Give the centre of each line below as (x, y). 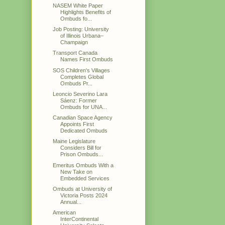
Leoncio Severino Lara (80, 94)
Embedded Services (85, 178)
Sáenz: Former (79, 100)
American (65, 213)
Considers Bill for (81, 148)
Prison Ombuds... (82, 154)
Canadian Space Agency (83, 118)
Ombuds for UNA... (84, 107)
